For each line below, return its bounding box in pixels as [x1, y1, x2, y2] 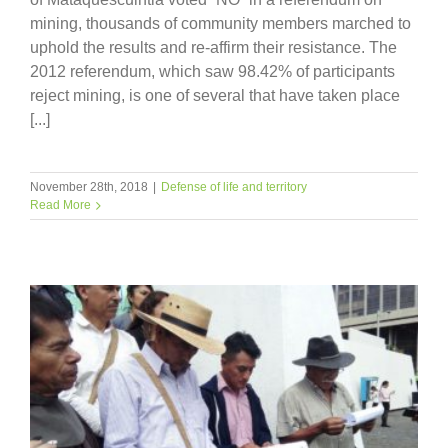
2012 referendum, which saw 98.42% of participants [30, 62, 395, 80]
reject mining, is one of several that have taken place [30, 86, 400, 104]
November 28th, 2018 [30, 179, 148, 194]
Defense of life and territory [161, 179, 307, 194]
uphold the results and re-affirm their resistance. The [30, 38, 397, 56]
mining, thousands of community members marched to [30, 14, 411, 32]
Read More [30, 197, 91, 212]
